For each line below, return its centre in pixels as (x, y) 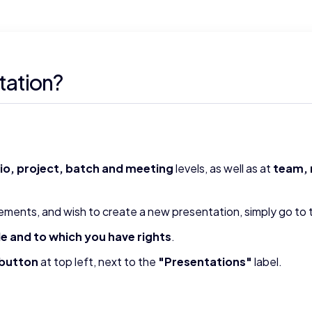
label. (267, 262)
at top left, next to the (98, 262)
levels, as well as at (223, 168)
